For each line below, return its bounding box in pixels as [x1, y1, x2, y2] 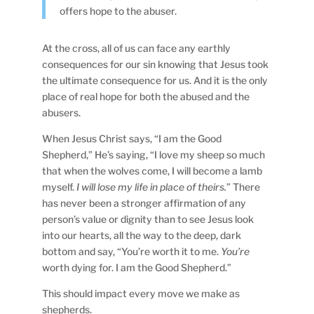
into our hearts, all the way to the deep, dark [42, 228, 242, 241]
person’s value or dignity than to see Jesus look [42, 212, 254, 225]
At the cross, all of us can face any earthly [42, 41, 231, 54]
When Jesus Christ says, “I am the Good [42, 132, 222, 144]
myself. [42, 180, 77, 193]
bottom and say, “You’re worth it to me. [42, 245, 221, 257]
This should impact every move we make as [42, 287, 240, 299]
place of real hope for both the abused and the [42, 90, 250, 102]
